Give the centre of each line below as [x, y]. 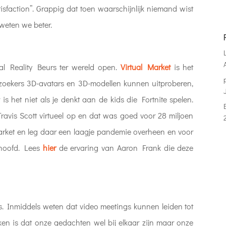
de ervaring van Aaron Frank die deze [125, 147]
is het [182, 67]
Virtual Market [145, 67]
